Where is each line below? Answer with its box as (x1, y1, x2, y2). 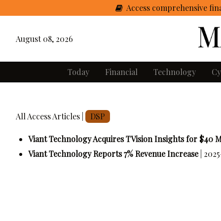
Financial (105, 67, 138, 77)
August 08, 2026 (16, 33, 73, 44)
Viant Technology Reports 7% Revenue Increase (28, 148, 198, 159)
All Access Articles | (16, 111, 85, 121)
